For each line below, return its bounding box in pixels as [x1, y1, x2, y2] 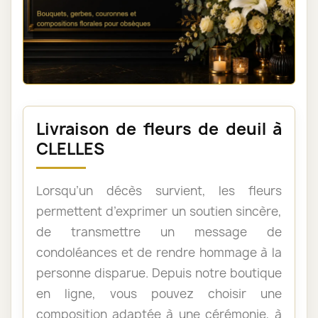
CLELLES [36, 137, 104, 160]
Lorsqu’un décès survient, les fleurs [36, 182, 282, 199]
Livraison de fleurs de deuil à [36, 117, 282, 140]
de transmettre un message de [36, 223, 282, 240]
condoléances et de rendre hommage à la [36, 243, 282, 261]
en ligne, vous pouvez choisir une [36, 285, 282, 302]
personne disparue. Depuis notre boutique [36, 264, 282, 281]
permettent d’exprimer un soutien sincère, [36, 202, 282, 219]
